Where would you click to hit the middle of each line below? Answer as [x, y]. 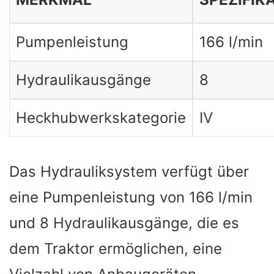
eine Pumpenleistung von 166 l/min [131, 197]
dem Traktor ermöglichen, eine [116, 248]
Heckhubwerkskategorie [101, 117]
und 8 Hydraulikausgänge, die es [124, 223]
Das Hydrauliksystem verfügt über [129, 171]
